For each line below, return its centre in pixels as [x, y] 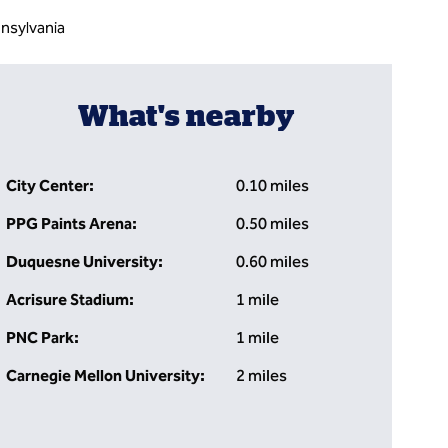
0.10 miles [273, 185]
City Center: [49, 185]
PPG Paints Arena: [71, 223]
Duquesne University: [84, 261]
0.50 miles [273, 223]
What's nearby [187, 115]
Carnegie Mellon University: [105, 375]
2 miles [262, 375]
